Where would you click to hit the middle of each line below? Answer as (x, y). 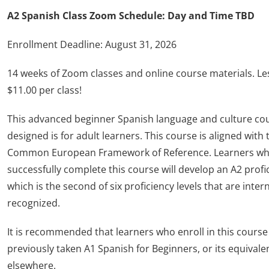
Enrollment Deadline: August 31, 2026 (92, 44)
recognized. (35, 203)
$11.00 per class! (46, 90)
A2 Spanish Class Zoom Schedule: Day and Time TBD (131, 16)
